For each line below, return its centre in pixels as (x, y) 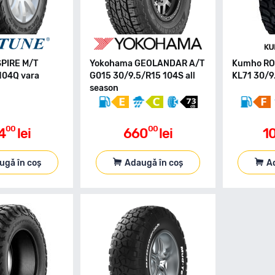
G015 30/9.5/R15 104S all (143, 76)
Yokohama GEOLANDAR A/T (147, 64)
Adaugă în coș (154, 163)
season (104, 88)
